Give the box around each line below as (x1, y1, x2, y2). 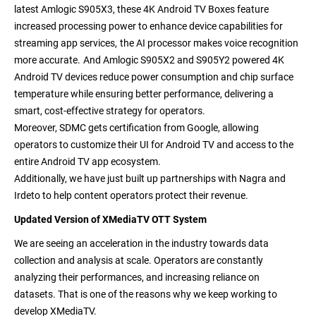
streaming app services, (14, 37, 117, 49)
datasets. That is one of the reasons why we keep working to (14, 288, 277, 300)
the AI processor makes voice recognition (120, 37, 298, 49)
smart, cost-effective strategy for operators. (14, 105, 205, 117)
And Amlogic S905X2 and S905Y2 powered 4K (83, 54, 284, 66)
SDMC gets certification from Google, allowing (57, 122, 259, 134)
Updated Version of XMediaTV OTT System (14, 214, 207, 226)
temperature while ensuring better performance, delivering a (14, 88, 274, 100)
